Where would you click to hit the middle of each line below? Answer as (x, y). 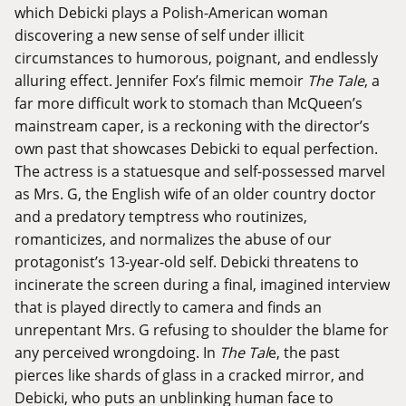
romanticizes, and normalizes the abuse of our (173, 239)
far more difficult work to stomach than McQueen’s (188, 103)
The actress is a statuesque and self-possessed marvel (200, 171)
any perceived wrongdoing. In (117, 353)
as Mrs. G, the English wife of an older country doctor (195, 194)
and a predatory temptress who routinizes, (161, 217)
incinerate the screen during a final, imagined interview (202, 285)
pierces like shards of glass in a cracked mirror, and (189, 375)
